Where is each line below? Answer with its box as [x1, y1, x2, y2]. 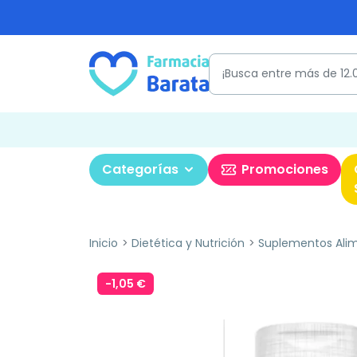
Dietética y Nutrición [131, 235, 245, 251]
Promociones [241, 160, 328, 178]
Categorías [102, 160, 178, 178]
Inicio [89, 235, 118, 251]
